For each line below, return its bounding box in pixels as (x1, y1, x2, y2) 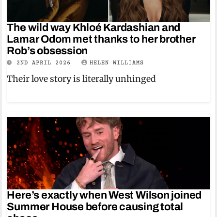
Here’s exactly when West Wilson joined (7, 189, 202, 201)
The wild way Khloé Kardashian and (7, 22, 181, 33)
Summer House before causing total (7, 201, 184, 213)
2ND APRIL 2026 (16, 60, 75, 66)
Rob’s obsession (7, 45, 88, 57)
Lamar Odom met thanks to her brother (7, 33, 196, 45)
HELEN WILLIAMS (90, 60, 144, 66)
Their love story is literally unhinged (7, 74, 156, 84)
